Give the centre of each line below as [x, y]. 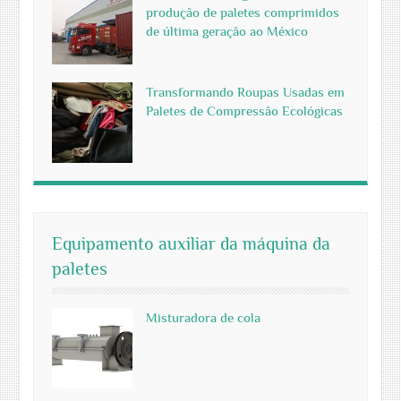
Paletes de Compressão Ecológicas [245, 111]
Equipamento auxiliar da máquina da [192, 244]
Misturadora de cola [204, 318]
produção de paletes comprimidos [243, 13]
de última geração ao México [227, 31]
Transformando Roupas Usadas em [246, 92]
